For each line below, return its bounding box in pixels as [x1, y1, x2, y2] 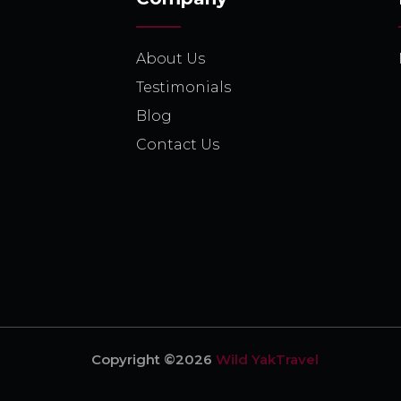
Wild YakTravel [216, 351, 319, 369]
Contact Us [136, 136, 219, 154]
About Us [136, 50, 205, 68]
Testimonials [136, 79, 231, 97]
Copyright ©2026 [91, 351, 216, 369]
